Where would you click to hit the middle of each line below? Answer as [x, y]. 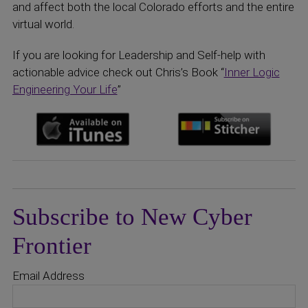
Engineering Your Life [65, 89]
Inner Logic [252, 72]
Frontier [52, 246]
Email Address [48, 276]
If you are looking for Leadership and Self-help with [139, 55]
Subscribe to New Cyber [132, 217]
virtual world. [43, 24]
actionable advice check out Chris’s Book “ [118, 72]
